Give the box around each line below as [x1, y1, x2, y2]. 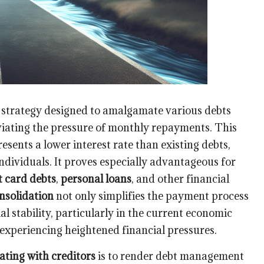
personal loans [61, 171, 131, 186]
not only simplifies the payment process [54, 189, 249, 203]
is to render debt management [95, 249, 244, 263]
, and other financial [131, 171, 229, 186]
